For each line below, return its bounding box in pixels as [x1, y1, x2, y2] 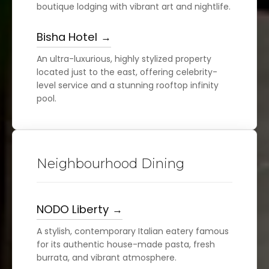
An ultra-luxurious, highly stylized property [37, 52, 211, 65]
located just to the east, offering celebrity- [37, 65, 217, 78]
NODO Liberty [37, 201, 109, 217]
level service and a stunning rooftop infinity [37, 79, 219, 91]
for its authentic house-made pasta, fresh [37, 238, 215, 250]
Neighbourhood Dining [37, 155, 184, 172]
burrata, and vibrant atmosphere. [37, 251, 177, 264]
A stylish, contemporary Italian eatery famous [37, 225, 229, 237]
